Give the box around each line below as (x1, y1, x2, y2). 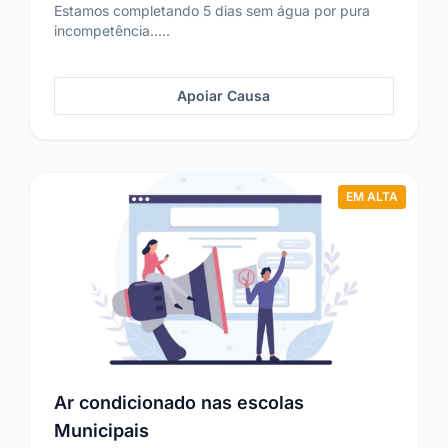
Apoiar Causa (177, 87, 271, 104)
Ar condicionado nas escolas (54, 392, 305, 413)
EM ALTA (345, 189, 398, 204)
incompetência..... (54, 22, 171, 39)
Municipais (54, 420, 150, 441)
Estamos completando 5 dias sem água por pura (54, 2, 371, 19)
